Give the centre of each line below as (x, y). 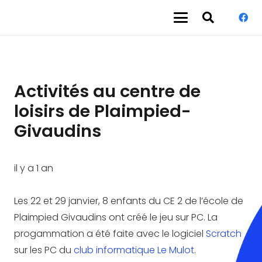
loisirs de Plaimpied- (103, 111)
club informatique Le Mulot (134, 250)
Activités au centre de (107, 92)
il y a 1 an (34, 168)
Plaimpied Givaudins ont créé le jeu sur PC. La (116, 217)
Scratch (224, 233)
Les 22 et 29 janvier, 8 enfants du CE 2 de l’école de (129, 201)
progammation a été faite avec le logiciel (110, 233)
